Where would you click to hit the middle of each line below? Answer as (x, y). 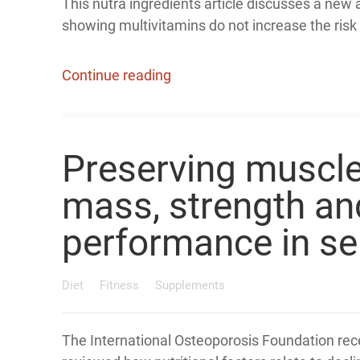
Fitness (121, 285)
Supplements (190, 285)
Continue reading (117, 75)
